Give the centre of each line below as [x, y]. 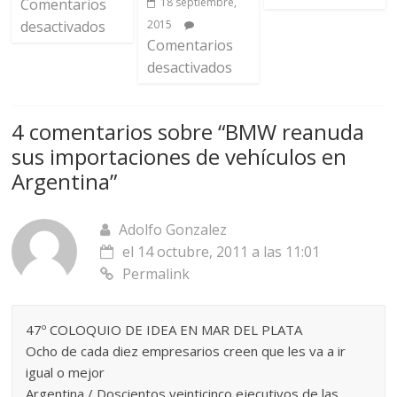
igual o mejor [66, 372]
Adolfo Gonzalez [173, 229]
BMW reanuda [295, 131]
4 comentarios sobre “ [119, 131]
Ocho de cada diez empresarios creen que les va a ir [186, 350]
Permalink [156, 273]
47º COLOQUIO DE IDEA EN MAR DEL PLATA [164, 329]
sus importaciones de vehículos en [179, 156]
